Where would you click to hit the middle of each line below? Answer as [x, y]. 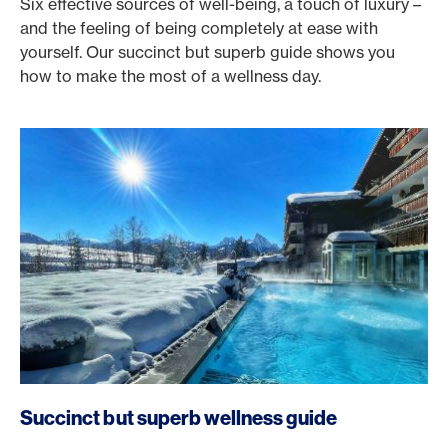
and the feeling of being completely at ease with [199, 28]
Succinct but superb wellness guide [178, 417]
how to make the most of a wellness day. [170, 76]
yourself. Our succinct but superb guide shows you [207, 52]
